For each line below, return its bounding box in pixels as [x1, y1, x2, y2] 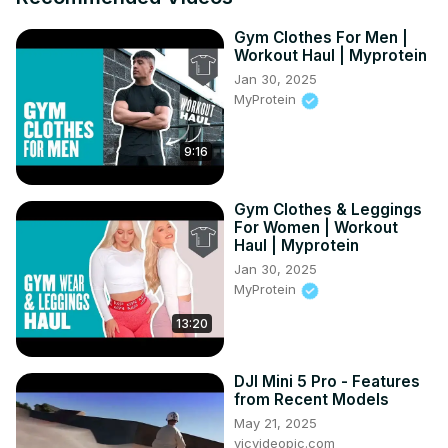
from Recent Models [234, 390, 389, 410]
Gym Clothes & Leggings [234, 200, 422, 220]
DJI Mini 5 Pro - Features [234, 372, 420, 392]
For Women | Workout [234, 218, 398, 238]
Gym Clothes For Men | [234, 28, 408, 48]
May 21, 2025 [234, 415, 317, 432]
